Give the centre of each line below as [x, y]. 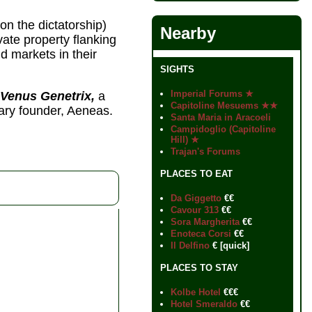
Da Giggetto [196, 198]
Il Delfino [190, 245]
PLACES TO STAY [199, 268]
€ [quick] [229, 245]
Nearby [188, 33]
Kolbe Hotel [196, 292]
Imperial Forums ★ [212, 94]
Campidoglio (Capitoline [223, 129]
